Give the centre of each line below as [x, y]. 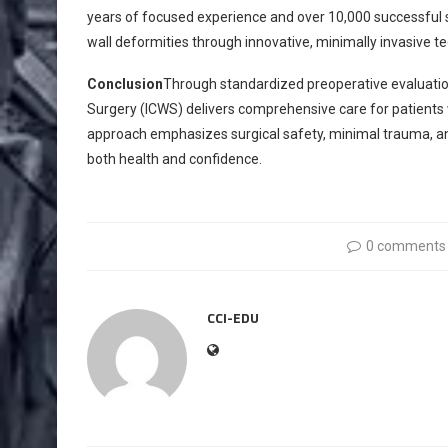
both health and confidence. [174, 159]
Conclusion [125, 84]
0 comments [405, 246]
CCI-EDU [233, 317]
